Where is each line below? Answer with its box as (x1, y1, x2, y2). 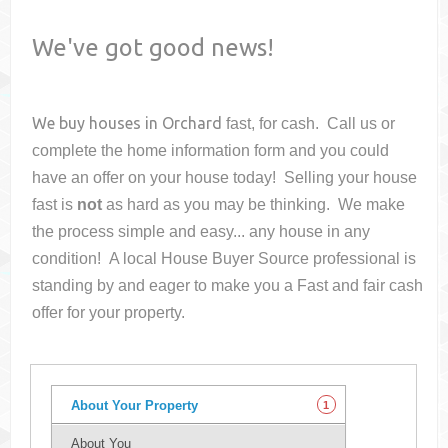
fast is (32, 196, 78, 214)
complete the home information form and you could (32, 142, 390, 160)
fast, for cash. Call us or (226, 115, 396, 133)
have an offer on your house (32, 169, 234, 187)
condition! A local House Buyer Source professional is (32, 250, 417, 268)
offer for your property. (32, 304, 186, 322)
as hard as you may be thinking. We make (102, 196, 406, 214)
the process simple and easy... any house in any (32, 223, 371, 241)
